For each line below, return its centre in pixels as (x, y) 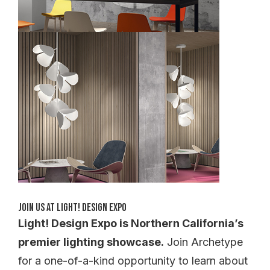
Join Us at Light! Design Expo (72, 208)
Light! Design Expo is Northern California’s (131, 223)
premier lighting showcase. (91, 242)
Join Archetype (203, 242)
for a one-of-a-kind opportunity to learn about (133, 261)
